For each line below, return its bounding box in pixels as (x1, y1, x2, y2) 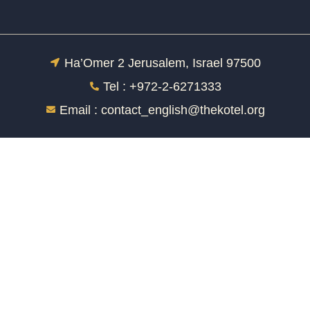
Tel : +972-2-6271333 (103, 79, 222, 93)
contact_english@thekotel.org (101, 102, 266, 117)
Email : (60, 102, 102, 117)
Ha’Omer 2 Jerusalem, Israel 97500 (64, 55, 261, 70)
